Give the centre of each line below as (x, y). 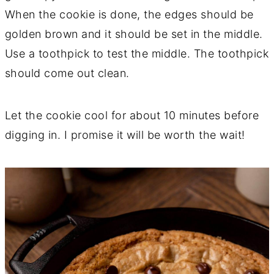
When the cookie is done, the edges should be (129, 15)
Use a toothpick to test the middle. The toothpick (137, 54)
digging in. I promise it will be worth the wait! (125, 135)
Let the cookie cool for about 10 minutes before (132, 116)
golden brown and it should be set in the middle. (134, 34)
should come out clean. (67, 73)
